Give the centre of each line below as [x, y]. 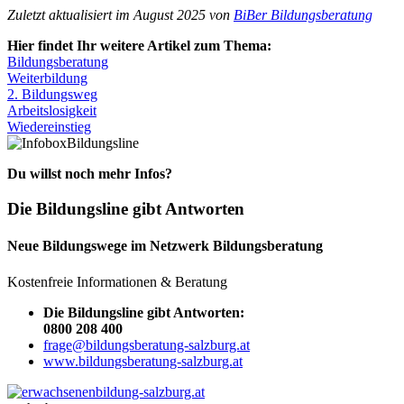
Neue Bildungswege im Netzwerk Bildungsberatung [165, 246]
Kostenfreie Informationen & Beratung [117, 281]
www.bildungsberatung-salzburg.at [143, 361]
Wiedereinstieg [49, 127]
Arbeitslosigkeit [52, 111]
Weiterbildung [47, 78]
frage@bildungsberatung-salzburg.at [147, 344]
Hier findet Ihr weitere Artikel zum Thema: [139, 46]
